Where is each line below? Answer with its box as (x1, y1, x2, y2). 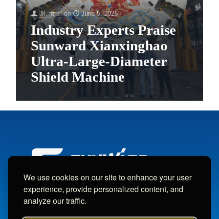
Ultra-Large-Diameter (31, 53, 167, 69)
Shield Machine (31, 69, 125, 85)
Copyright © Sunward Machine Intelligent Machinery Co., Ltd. (22, 208, 195, 216)
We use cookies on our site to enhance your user (23, 172, 192, 183)
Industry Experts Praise (31, 22, 176, 38)
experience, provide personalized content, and (23, 183, 183, 195)
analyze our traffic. (23, 195, 87, 206)
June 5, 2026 (81, 10, 118, 18)
